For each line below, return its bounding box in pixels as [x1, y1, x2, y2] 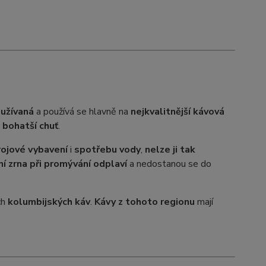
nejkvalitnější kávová [130, 105, 224, 118]
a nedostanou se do [126, 157, 211, 170]
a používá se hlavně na [33, 105, 131, 118]
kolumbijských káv [7, 195, 90, 208]
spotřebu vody [74, 143, 141, 156]
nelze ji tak [144, 143, 195, 156]
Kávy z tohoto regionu [94, 195, 195, 208]
